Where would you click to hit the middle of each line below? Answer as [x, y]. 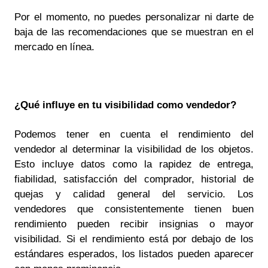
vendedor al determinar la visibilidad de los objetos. [134, 150]
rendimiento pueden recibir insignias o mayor [134, 224]
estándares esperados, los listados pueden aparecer [134, 254]
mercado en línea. [54, 47]
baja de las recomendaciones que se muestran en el [134, 32]
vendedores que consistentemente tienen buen [134, 209]
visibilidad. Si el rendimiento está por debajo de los [134, 239]
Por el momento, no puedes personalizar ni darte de [134, 17]
